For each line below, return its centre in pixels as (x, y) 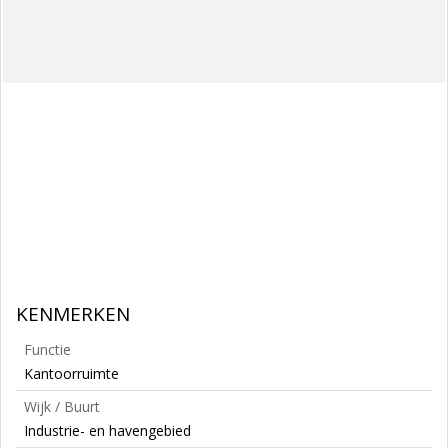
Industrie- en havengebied (107, 430)
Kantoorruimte (71, 373)
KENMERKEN (73, 314)
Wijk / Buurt (62, 406)
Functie (47, 349)
